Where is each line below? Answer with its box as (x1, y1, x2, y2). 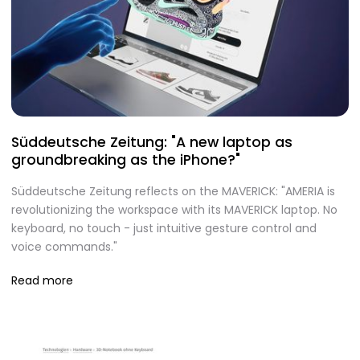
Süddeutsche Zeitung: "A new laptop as (11, 132, 292, 152)
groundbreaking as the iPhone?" (11, 149, 240, 170)
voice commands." (11, 239, 117, 256)
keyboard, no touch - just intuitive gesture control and (11, 220, 317, 237)
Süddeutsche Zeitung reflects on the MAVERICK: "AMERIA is (11, 183, 335, 200)
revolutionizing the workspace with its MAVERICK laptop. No (11, 202, 337, 219)
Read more (11, 272, 73, 289)
